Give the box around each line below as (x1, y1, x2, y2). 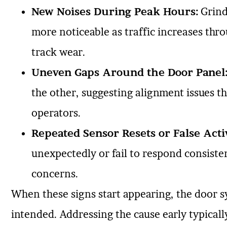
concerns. (31, 167, 79, 180)
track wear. (31, 46, 86, 58)
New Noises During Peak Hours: (31, 5, 198, 18)
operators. (31, 106, 81, 119)
